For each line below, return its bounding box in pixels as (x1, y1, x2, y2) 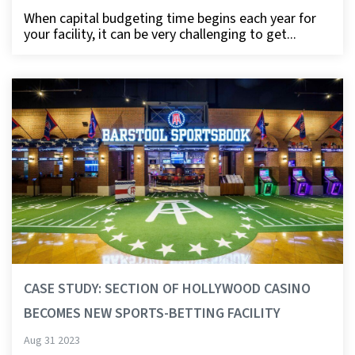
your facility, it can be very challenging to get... (24, 25, 296, 44)
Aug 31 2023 (24, 333, 80, 349)
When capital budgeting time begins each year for (24, 9, 316, 29)
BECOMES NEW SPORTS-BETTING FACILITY (24, 303, 281, 324)
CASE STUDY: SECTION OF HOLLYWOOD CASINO (24, 279, 311, 300)
